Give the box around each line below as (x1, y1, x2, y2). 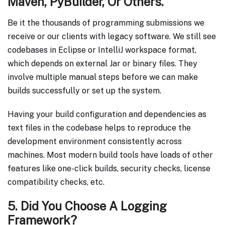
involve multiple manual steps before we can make (8, 72, 198, 82)
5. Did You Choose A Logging (8, 199, 167, 213)
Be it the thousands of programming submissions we (8, 18, 204, 28)
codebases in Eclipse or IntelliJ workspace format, (8, 45, 196, 55)
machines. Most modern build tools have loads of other (8, 150, 213, 160)
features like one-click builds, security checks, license (8, 164, 210, 174)
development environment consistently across (8, 137, 182, 147)
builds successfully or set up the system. (8, 86, 161, 96)
